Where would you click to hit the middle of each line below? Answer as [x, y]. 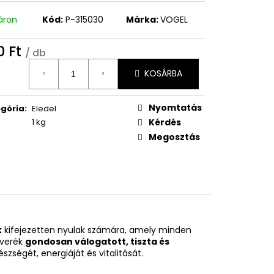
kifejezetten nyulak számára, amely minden [97, 230]
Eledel [44, 108]
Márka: [143, 19]
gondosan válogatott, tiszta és [97, 241]
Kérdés [165, 122]
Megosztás [174, 137]
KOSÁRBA [163, 74]
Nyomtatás [175, 107]
